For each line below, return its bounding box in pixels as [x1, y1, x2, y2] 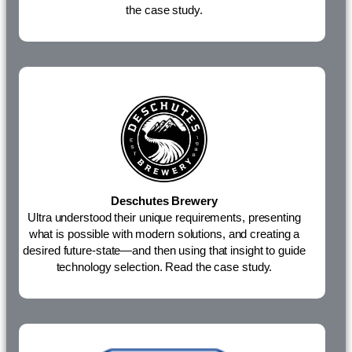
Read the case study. [165, 260, 273, 274]
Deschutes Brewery [111, 194, 218, 208]
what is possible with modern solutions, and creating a [28, 227, 300, 241]
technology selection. [56, 260, 166, 274]
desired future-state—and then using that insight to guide [23, 244, 306, 258]
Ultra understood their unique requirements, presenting [27, 211, 301, 225]
